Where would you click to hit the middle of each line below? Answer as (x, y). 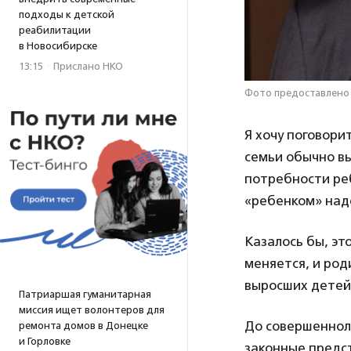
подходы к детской (67, 14)
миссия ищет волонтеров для (92, 310)
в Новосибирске (58, 46)
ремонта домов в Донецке (83, 326)
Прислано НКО (88, 66)
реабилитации (55, 30)
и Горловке (45, 341)
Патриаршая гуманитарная (85, 294)
